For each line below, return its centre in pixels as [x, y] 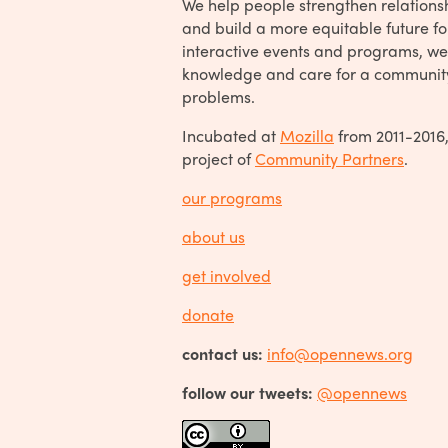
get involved [226, 275]
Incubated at [231, 135]
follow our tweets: [247, 392]
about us [213, 236]
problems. [218, 96]
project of [218, 158]
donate [208, 314]
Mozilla [307, 135]
